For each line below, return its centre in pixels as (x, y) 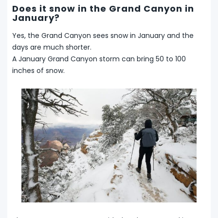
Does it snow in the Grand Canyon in (103, 8)
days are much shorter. (52, 47)
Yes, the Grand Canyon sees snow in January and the (103, 35)
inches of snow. (38, 70)
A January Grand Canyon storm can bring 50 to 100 (99, 59)
